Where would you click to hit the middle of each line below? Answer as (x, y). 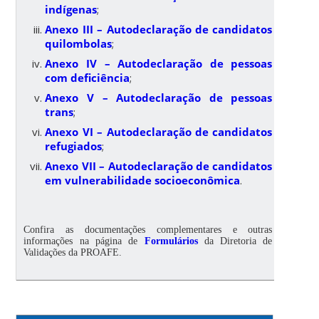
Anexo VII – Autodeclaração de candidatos (159, 166)
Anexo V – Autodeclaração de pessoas (159, 97)
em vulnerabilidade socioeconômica (143, 180)
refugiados (74, 146)
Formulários (171, 241)
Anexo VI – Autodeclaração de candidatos (159, 131)
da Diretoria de (235, 241)
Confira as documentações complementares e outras (148, 229)
